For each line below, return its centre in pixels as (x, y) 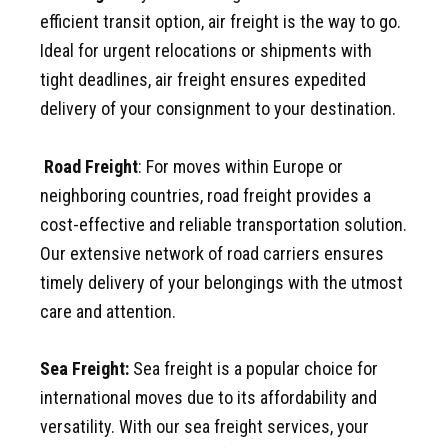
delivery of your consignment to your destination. (218, 108)
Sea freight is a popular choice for (253, 369)
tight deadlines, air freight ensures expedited (203, 79)
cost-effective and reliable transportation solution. (223, 224)
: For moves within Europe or (240, 166)
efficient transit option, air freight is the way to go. (220, 21)
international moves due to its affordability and (208, 398)
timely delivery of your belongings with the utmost (221, 282)
